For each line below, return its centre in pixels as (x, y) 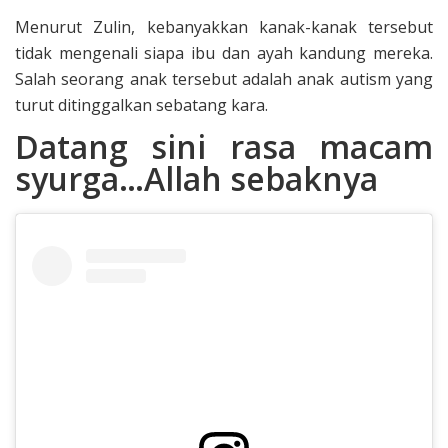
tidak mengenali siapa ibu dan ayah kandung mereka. (224, 52)
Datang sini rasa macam (224, 146)
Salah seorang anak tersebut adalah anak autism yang (224, 78)
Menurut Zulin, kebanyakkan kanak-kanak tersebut (224, 26)
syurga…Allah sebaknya (196, 178)
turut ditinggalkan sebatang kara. (141, 104)
